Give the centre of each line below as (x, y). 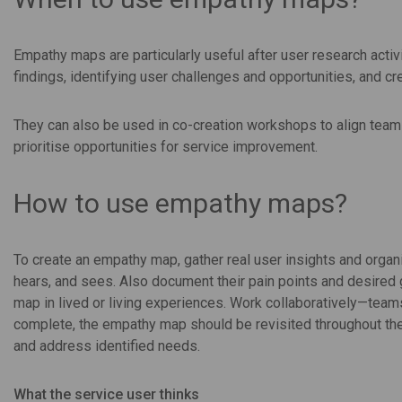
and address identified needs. (107, 345)
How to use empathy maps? (180, 203)
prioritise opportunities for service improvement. (166, 146)
